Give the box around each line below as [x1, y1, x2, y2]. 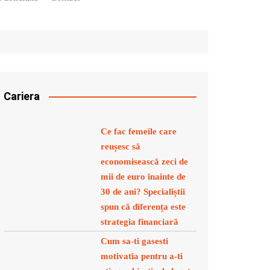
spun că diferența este [101, 202, 186, 212]
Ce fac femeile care [101, 127, 177, 136]
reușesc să [101, 142, 140, 151]
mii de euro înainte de [101, 172, 186, 181]
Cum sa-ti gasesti [101, 236, 168, 246]
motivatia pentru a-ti [101, 251, 183, 261]
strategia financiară [101, 217, 178, 227]
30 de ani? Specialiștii [101, 187, 185, 196]
